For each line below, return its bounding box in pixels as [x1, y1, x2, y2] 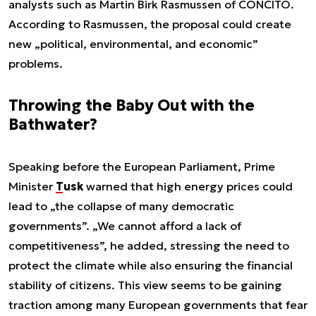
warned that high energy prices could [83, 179, 293, 193]
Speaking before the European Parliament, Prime [8, 159, 275, 174]
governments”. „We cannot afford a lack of [8, 219, 241, 233]
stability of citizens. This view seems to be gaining [8, 278, 282, 292]
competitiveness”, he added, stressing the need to [8, 238, 289, 253]
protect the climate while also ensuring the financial [8, 258, 293, 272]
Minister [8, 179, 56, 193]
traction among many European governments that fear [8, 298, 308, 312]
